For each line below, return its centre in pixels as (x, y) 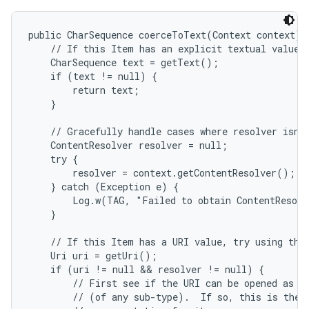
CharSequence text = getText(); (123, 62)
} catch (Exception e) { (103, 187)
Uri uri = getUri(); (93, 256)
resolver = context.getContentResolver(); (162, 173)
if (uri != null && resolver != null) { (146, 269)
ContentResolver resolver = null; (128, 145)
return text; (84, 90)
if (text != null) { (93, 76)
